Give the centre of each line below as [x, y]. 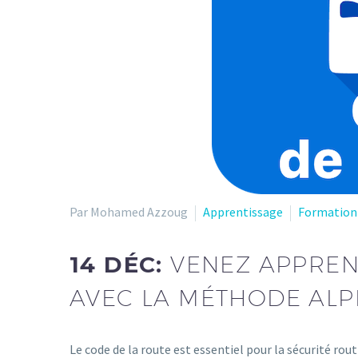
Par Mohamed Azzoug [129, 212]
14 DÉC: [120, 264]
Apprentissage [243, 212]
